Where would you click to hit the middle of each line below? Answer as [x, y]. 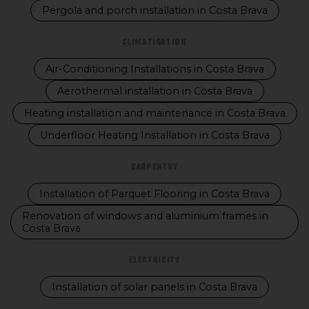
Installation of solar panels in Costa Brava [154, 287]
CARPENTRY [154, 168]
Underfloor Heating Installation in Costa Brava [154, 135]
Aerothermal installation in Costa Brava [154, 91]
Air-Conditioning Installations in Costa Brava [154, 69]
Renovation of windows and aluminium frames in [145, 216]
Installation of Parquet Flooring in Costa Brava [154, 194]
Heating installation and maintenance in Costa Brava [154, 113]
